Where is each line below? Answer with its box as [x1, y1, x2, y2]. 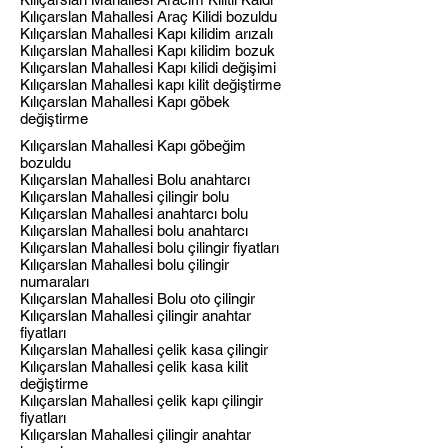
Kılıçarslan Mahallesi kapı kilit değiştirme [20, 76, 281, 93]
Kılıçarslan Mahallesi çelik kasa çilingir [20, 341, 268, 358]
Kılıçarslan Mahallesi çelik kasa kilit [20, 358, 248, 375]
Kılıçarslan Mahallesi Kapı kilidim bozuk [20, 42, 275, 59]
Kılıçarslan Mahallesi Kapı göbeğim [20, 137, 246, 154]
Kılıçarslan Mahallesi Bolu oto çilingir [20, 290, 255, 307]
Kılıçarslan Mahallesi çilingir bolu [20, 188, 229, 205]
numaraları [20, 273, 89, 290]
